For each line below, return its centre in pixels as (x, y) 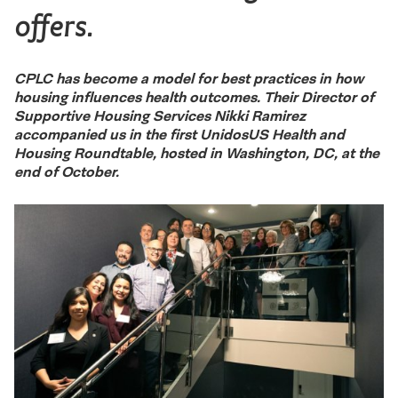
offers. (54, 26)
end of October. (67, 171)
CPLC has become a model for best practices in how (189, 78)
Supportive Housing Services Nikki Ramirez (160, 115)
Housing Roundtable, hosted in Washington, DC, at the (197, 153)
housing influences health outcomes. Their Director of (194, 97)
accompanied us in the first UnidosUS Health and (179, 134)
